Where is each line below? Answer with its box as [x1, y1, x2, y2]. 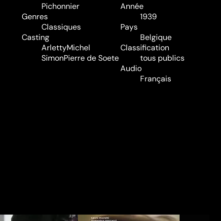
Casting [22, 32, 49, 43]
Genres [22, 11, 48, 22]
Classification [120, 42, 169, 53]
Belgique [140, 32, 172, 43]
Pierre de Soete [64, 53, 119, 64]
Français [140, 74, 171, 84]
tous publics [140, 53, 184, 64]
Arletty [41, 42, 67, 53]
